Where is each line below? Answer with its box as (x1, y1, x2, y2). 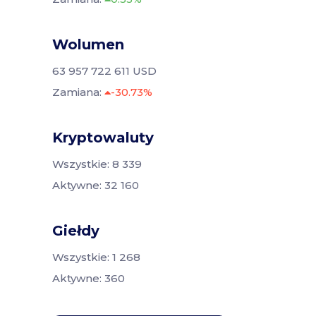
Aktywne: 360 (52, 271, 125, 285)
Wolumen (52, 35, 124, 53)
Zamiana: (52, 85, 104, 99)
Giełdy (52, 221, 99, 239)
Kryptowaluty (52, 128, 154, 146)
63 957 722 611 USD (52, 63, 157, 78)
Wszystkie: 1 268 (52, 250, 140, 264)
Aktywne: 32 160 (52, 178, 139, 192)
